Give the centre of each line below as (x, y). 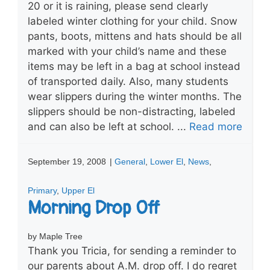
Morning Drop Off (94, 208)
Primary (42, 190)
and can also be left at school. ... (108, 126)
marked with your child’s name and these (127, 51)
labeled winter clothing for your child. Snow (133, 21)
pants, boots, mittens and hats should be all (135, 36)
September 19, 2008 (67, 161)
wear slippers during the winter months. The (135, 96)
